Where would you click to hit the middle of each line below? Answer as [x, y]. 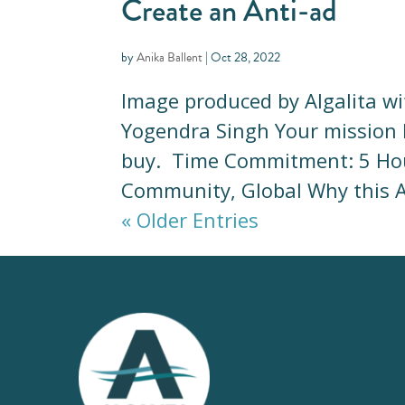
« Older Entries [190, 219]
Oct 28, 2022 [246, 57]
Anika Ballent [170, 57]
